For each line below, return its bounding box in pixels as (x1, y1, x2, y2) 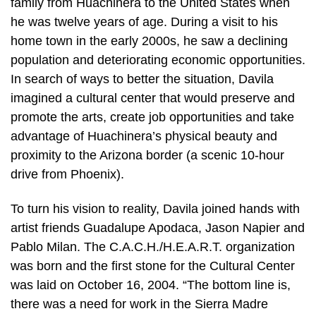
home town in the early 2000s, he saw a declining (11, 33, 288, 48)
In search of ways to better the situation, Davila (11, 71, 274, 86)
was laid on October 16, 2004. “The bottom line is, (11, 278, 291, 293)
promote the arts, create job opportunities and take (11, 109, 294, 124)
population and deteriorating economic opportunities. (11, 52, 305, 67)
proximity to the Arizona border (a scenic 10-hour (11, 147, 284, 162)
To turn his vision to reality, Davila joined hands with (11, 202, 300, 217)
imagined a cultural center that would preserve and (11, 90, 295, 105)
